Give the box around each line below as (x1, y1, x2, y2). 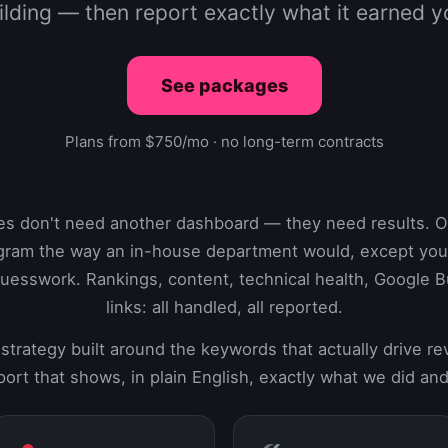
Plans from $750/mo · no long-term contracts (64, 132, 384, 151)
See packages (160, 75, 288, 96)
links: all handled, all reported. (105, 297, 343, 317)
